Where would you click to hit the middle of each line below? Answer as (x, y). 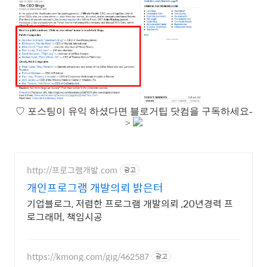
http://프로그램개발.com (72, 170)
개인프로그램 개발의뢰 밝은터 (95, 188)
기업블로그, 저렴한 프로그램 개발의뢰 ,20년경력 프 (130, 204)
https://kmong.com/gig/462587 (88, 256)
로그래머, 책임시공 (65, 217)
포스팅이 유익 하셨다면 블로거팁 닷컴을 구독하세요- (139, 111)
